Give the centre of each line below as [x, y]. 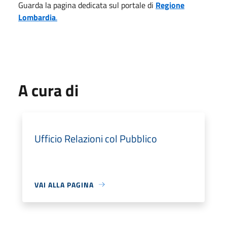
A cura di [48, 90]
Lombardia [37, 17]
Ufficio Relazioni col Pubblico [96, 138]
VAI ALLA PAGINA [64, 184]
